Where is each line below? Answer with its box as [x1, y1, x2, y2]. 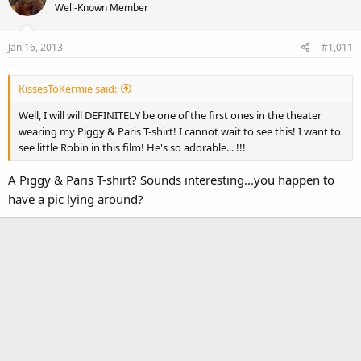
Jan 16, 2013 [8, 39, 63, 54]
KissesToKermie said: [19, 81, 117, 96]
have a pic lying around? [8, 191, 143, 207]
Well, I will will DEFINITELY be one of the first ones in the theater [19, 107, 322, 122]
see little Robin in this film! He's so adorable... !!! [19, 139, 246, 155]
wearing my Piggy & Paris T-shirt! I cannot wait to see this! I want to [19, 123, 341, 139]
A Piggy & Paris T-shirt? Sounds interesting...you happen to [8, 172, 334, 188]
